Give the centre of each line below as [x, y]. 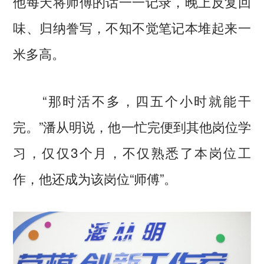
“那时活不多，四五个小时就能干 [132, 100]
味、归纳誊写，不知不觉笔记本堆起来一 [132, 27]
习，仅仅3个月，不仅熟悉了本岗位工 [132, 152]
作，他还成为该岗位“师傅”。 [95, 178]
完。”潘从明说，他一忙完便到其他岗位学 [132, 126]
